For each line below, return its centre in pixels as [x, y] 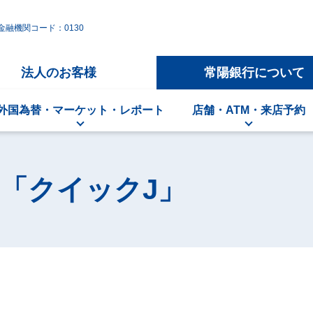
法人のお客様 [59, 73]
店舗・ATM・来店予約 [249, 110]
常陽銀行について [254, 73]
